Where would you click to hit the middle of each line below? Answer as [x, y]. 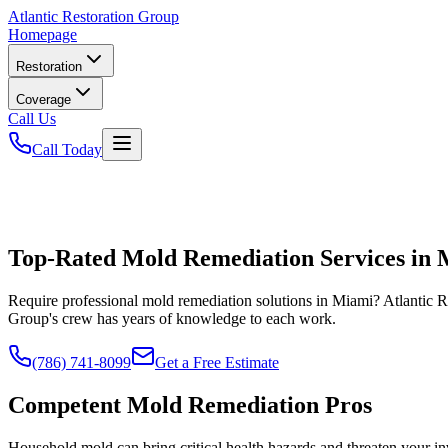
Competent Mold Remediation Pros [190, 404]
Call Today [67, 149]
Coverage [43, 99]
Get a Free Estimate [217, 362]
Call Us [32, 118]
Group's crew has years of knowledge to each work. [172, 318]
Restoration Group [118, 16]
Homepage [42, 34]
